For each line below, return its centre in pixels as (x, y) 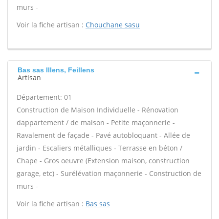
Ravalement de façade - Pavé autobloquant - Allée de (103, 135)
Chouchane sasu (113, 25)
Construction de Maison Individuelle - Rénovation (98, 110)
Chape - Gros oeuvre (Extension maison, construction (103, 161)
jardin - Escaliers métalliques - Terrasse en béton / (99, 148)
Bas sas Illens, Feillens (56, 70)
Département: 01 (44, 97)
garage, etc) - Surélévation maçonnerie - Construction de (109, 173)
